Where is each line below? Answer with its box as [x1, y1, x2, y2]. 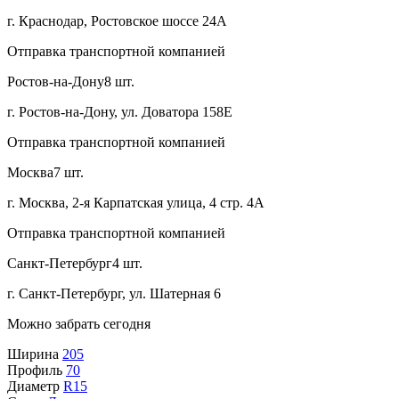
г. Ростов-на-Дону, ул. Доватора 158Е [7, 103, 232, 119]
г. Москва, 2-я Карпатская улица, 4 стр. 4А [7, 194, 265, 210]
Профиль [7, 362, 62, 378]
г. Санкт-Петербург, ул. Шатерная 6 [7, 285, 221, 301]
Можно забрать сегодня [7, 315, 151, 331]
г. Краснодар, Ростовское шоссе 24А [7, 12, 227, 28]
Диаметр [7, 378, 60, 394]
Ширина [7, 346, 59, 362]
